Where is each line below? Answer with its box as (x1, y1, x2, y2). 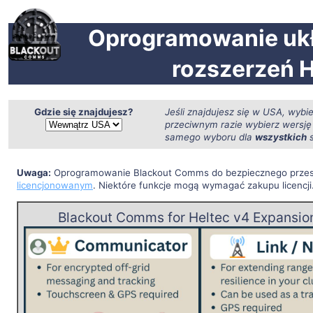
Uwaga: (17, 167, 51, 179)
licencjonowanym (17, 180, 93, 191)
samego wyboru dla (165, 131, 255, 143)
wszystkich (255, 131, 307, 143)
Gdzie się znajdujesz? (34, 105, 133, 117)
